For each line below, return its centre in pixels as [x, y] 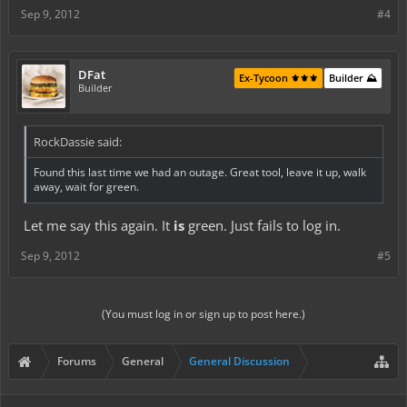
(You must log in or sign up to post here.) [203, 314]
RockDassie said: [78, 141]
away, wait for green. [86, 186]
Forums [77, 362]
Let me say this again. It [99, 226]
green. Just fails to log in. [263, 226]
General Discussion [239, 362]
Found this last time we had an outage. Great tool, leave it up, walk [200, 172]
